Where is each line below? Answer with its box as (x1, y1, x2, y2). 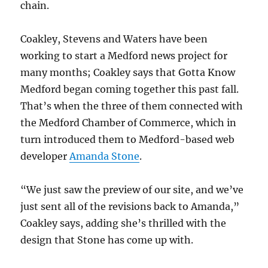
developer (20, 150, 70, 162)
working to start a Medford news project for (20, 49, 228, 62)
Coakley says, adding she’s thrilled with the (20, 217, 227, 229)
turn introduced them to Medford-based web (20, 133, 235, 145)
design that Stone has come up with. (20, 233, 194, 246)
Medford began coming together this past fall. (20, 83, 239, 95)
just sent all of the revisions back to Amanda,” (20, 200, 240, 212)
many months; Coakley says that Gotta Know (20, 66, 236, 78)
